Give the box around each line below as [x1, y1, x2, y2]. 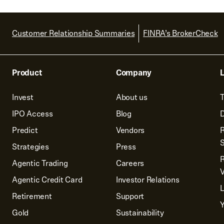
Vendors [115, 124, 145, 136]
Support [115, 190, 144, 202]
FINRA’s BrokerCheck [143, 26, 218, 39]
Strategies [12, 140, 49, 153]
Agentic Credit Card [12, 173, 82, 186]
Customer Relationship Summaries [12, 26, 135, 39]
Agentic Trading [12, 157, 68, 169]
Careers [115, 157, 144, 169]
